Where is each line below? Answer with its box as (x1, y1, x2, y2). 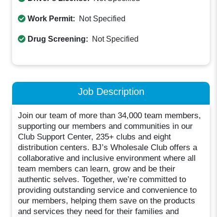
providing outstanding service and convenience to (18, 186, 197, 195)
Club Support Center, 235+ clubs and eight (18, 132, 171, 142)
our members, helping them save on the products (18, 196, 196, 206)
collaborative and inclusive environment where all (18, 154, 196, 163)
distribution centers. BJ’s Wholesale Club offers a (18, 143, 198, 153)
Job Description (77, 85, 144, 97)
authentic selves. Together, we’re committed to (18, 175, 186, 185)
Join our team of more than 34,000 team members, (18, 111, 201, 121)
